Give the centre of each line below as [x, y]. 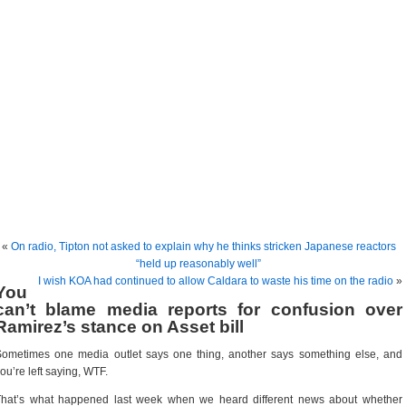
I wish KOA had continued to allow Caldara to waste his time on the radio [216, 281]
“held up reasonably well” [198, 264]
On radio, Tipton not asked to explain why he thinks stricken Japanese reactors [203, 246]
